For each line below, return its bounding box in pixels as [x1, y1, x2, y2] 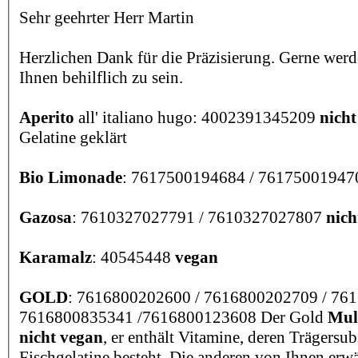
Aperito [19, 107, 74, 127]
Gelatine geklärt [19, 127, 127, 147]
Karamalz [19, 247, 92, 267]
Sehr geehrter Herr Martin [19, 7, 194, 27]
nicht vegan [19, 327, 103, 347]
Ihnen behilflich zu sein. [19, 67, 183, 87]
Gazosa [19, 207, 72, 227]
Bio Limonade [19, 167, 122, 187]
